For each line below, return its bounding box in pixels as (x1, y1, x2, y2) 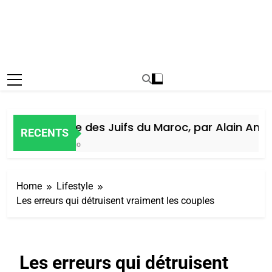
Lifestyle (56, 180, 93, 192)
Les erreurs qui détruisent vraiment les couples (16, 194, 214, 206)
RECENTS (21, 126, 69, 140)
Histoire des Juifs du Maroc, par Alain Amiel (25, 119, 260, 135)
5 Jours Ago (25, 140, 66, 149)
